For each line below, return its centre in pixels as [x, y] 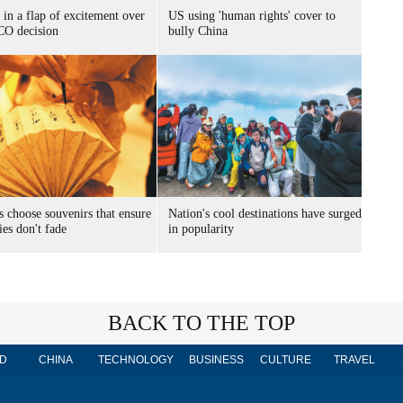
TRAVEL [354, 360]
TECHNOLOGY [136, 360]
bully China [198, 31]
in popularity [201, 229]
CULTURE [285, 360]
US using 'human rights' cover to [252, 16]
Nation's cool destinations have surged [265, 214]
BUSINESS [216, 360]
